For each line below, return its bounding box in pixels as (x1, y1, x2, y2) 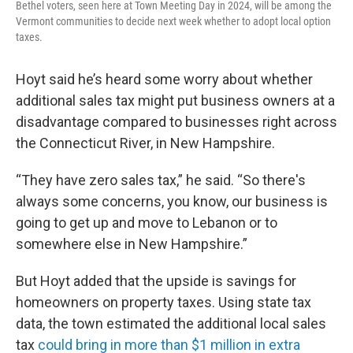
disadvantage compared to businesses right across (16, 113, 337, 130)
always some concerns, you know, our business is (16, 193, 328, 210)
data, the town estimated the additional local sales (16, 315, 326, 332)
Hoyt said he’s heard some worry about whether (16, 71, 313, 87)
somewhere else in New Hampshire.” (16, 236, 247, 252)
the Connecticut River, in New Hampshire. (16, 135, 275, 151)
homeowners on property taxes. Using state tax (16, 294, 311, 310)
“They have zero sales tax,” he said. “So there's (16, 172, 306, 188)
